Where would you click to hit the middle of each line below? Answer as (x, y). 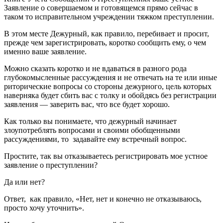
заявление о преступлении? (51, 165)
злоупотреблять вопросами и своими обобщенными (92, 130)
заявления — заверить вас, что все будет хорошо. (87, 104)
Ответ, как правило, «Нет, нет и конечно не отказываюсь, (103, 199)
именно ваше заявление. (46, 51)
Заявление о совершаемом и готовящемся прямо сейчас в (101, 7)
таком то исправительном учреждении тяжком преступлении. (110, 16)
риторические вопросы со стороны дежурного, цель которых (108, 86)
